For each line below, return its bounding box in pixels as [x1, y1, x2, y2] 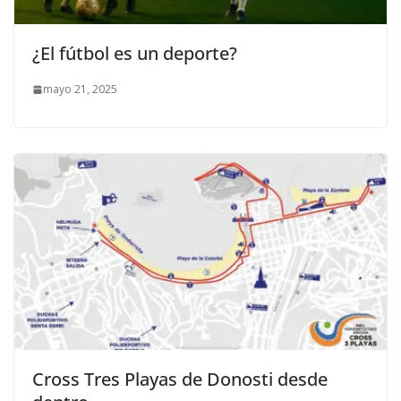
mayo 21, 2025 [43, 81, 117, 98]
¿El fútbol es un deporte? [32, 41, 237, 66]
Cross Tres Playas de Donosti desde [32, 366, 328, 391]
